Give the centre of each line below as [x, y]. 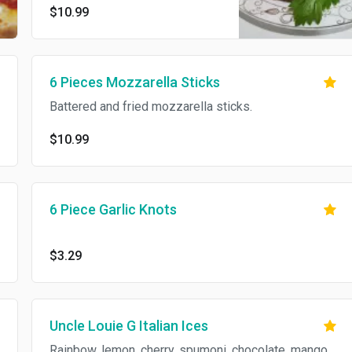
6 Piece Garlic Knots [113, 209]
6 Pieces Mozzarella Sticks [134, 82]
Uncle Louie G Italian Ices [128, 326]
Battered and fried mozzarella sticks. [150, 106]
